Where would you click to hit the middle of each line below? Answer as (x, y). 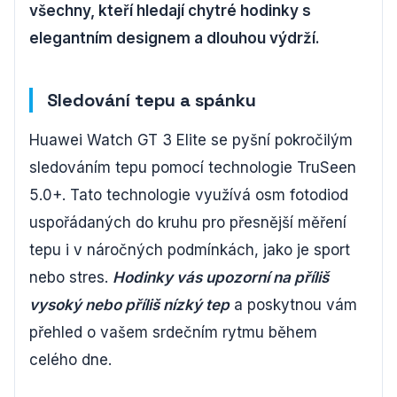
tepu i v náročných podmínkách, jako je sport (190, 249)
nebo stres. (71, 277)
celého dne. (70, 359)
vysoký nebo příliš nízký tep (129, 304)
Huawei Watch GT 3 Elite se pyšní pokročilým (191, 140)
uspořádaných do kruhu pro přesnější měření (188, 222)
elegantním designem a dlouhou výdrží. (175, 38)
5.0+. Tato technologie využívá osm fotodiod (189, 195)
